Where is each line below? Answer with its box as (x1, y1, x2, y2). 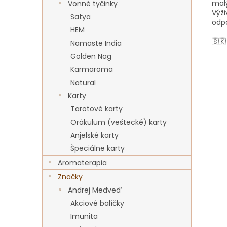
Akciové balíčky (70, 198, 124, 208)
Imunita (70, 211, 98, 221)
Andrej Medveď (68, 185, 122, 195)
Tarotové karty (70, 104, 123, 114)
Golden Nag (70, 51, 111, 61)
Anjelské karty (70, 130, 119, 140)
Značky (58, 172, 83, 182)
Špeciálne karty (70, 143, 125, 154)
